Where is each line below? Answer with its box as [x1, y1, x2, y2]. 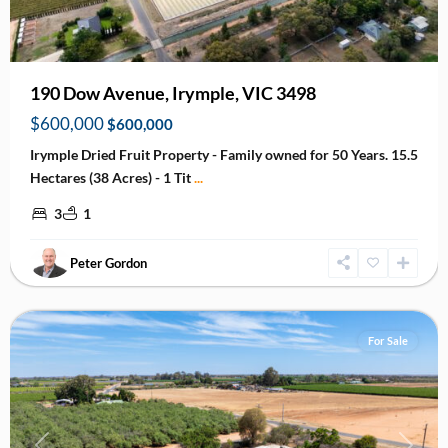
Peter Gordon [70, 254, 147, 271]
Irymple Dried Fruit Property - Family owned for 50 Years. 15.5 [30, 145, 418, 163]
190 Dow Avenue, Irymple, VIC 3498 [30, 81, 316, 104]
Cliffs [30, 281, 63, 299]
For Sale [368, 333, 408, 347]
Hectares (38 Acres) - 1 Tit [30, 168, 194, 186]
